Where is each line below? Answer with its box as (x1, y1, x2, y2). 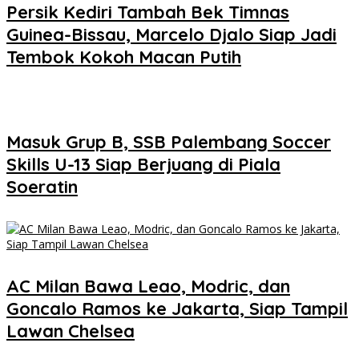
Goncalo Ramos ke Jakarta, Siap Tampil (6, 297, 348, 321)
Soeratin (6, 175, 78, 198)
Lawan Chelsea (6, 320, 135, 343)
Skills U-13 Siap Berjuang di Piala (6, 152, 280, 175)
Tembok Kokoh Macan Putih (6, 46, 241, 69)
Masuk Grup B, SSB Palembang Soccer (6, 130, 331, 153)
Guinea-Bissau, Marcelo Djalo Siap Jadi (6, 23, 337, 46)
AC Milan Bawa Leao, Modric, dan (6, 275, 290, 298)
